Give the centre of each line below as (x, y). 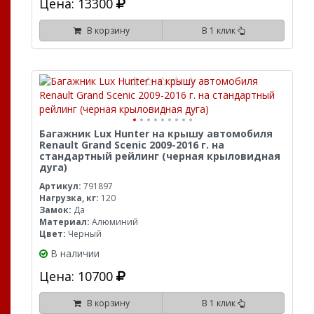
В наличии (75, 253)
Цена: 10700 (78, 276)
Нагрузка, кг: (69, 198)
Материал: (64, 222)
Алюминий (114, 222)
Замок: (55, 210)
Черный (84, 234)
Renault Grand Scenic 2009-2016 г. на (132, 145)
